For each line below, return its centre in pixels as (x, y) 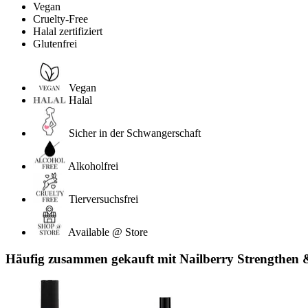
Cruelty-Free (60, 19)
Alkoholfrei (93, 166)
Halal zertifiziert (68, 32)
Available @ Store (108, 232)
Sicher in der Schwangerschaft (135, 133)
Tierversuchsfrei (103, 199)
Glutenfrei (55, 44)
